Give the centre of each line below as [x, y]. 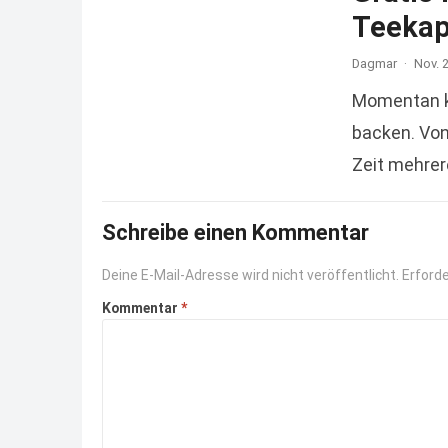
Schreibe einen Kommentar [235, 232]
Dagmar [374, 63]
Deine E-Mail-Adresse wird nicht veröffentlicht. [250, 274]
